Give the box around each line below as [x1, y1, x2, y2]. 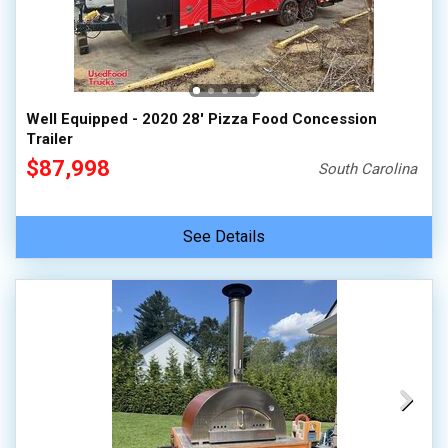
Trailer [26, 130, 73, 148]
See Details [183, 227, 265, 246]
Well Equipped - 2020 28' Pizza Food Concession [26, 110, 377, 128]
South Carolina [318, 160, 418, 178]
